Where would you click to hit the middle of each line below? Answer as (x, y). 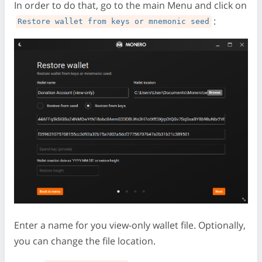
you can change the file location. (85, 241)
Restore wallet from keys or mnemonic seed (114, 22)
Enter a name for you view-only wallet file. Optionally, (130, 225)
